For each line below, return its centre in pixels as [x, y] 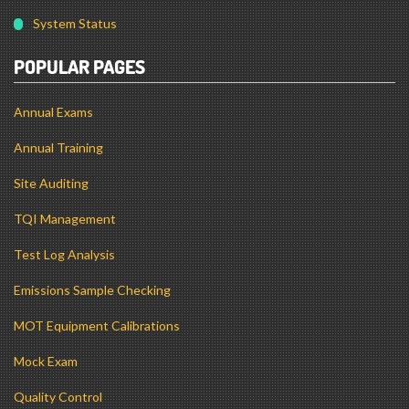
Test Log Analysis [64, 197]
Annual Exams [53, 54]
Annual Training [58, 90]
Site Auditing [51, 126]
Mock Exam [46, 304]
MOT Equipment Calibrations [97, 268]
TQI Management [65, 161]
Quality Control [58, 339]
